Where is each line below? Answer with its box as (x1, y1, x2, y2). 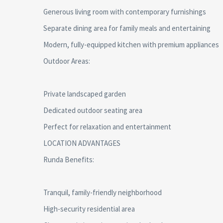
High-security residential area (43, 204, 135, 214)
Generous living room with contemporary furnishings (43, 7, 206, 16)
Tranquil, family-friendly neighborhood (43, 188, 162, 197)
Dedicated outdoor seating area (43, 106, 142, 115)
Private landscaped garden (43, 89, 126, 99)
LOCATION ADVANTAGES (43, 138, 120, 148)
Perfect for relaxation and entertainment (43, 122, 171, 131)
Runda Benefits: (43, 155, 94, 164)
